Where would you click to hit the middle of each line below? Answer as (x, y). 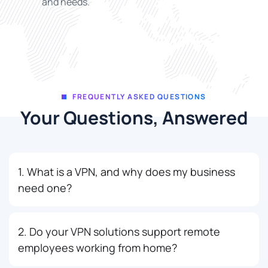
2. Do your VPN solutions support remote (119, 231)
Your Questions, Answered (134, 117)
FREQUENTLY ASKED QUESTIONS (139, 96)
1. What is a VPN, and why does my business (127, 171)
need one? (45, 188)
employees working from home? (98, 247)
